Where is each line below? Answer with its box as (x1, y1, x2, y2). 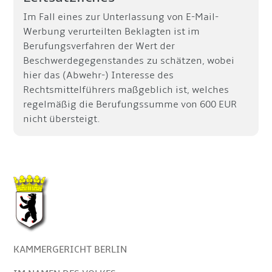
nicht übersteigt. (23, 113, 101, 125)
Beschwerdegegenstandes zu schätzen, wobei (23, 55, 235, 67)
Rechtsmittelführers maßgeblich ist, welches (23, 84, 229, 96)
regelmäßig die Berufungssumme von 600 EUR (23, 98, 237, 110)
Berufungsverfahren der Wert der (23, 40, 175, 52)
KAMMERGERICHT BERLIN (13, 243, 127, 256)
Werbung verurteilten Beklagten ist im (23, 25, 200, 38)
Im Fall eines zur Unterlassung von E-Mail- (23, 11, 219, 23)
